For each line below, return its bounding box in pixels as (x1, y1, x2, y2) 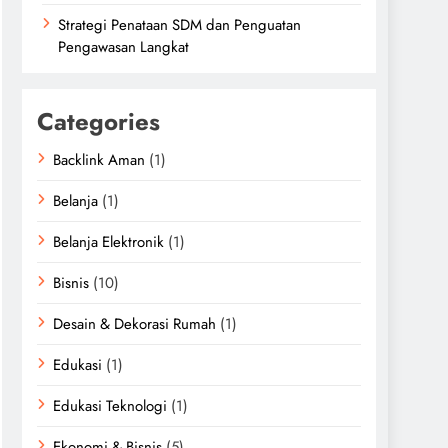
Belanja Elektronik (53, 231, 164, 253)
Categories (37, 104, 160, 139)
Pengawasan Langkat (58, 36, 189, 58)
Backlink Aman (53, 149, 145, 171)
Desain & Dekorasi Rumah (53, 313, 216, 335)
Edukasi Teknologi (53, 395, 167, 417)
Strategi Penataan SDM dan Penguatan (58, 14, 301, 36)
